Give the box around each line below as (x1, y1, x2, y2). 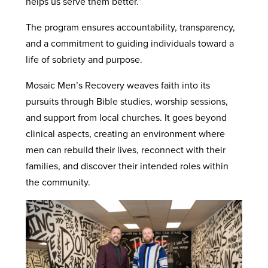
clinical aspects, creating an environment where (25, 127, 225, 141)
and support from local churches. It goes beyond (25, 111, 227, 124)
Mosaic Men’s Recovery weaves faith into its (25, 78, 210, 92)
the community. (25, 175, 93, 189)
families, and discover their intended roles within (25, 159, 229, 173)
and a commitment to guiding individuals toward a (25, 36, 234, 50)
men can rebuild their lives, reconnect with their (25, 143, 226, 157)
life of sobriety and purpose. (25, 53, 145, 66)
